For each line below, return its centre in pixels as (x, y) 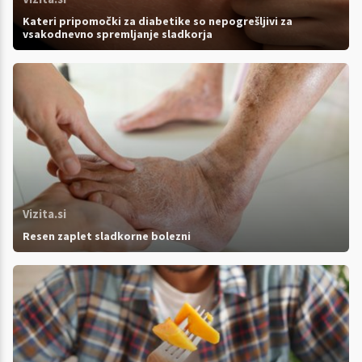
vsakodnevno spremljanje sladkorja (118, 34)
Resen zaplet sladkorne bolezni (107, 236)
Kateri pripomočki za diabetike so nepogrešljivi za (158, 21)
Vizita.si (44, 213)
